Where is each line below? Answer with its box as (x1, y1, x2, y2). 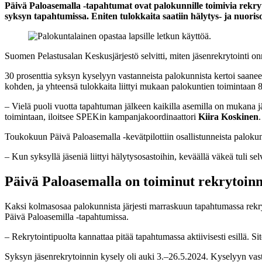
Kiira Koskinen (198, 111, 258, 122)
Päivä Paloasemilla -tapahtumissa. (5, 211, 129, 222)
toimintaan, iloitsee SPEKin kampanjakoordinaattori (5, 111, 198, 122)
